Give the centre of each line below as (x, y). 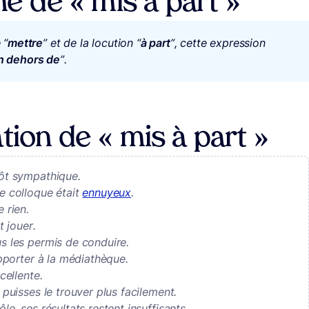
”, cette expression (218, 43)
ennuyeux (107, 193)
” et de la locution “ (92, 43)
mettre (26, 43)
